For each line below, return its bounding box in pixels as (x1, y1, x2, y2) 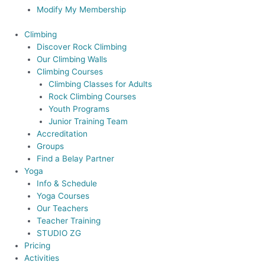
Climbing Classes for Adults (49, 79, 153, 89)
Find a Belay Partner (36, 153, 114, 163)
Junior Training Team (49, 116, 128, 126)
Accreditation (36, 128, 88, 138)
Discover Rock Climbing (36, 41, 127, 51)
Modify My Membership (36, 5, 126, 15)
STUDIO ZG (36, 228, 81, 238)
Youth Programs (49, 104, 110, 114)
